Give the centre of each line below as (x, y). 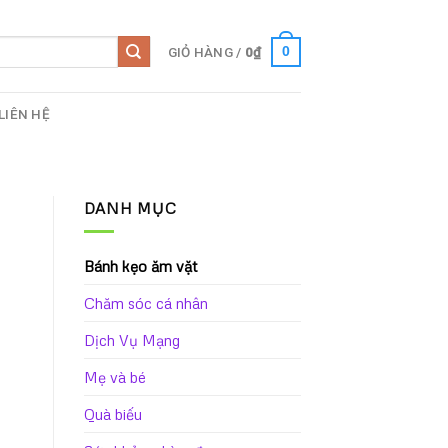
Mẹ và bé (114, 376)
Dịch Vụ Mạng (131, 339)
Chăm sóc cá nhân (145, 302)
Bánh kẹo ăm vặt (140, 265)
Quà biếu (112, 413)
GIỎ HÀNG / (206, 51)
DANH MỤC (130, 208)
